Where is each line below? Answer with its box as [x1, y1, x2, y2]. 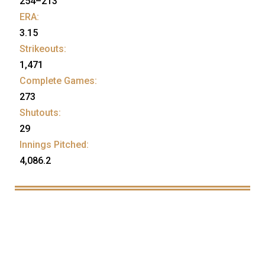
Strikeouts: [20, 43, 66, 55]
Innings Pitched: [20, 139, 89, 151]
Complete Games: [20, 75, 97, 87]
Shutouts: [20, 107, 61, 119]
